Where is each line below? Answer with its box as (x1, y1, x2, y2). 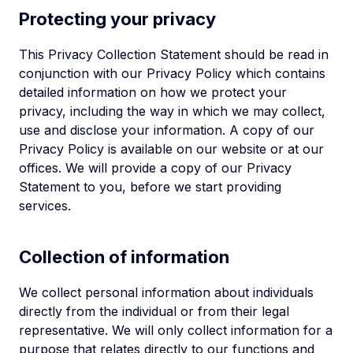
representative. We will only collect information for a (19, 322, 333, 338)
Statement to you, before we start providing (19, 179, 281, 195)
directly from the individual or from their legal (19, 303, 289, 319)
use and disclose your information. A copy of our (19, 122, 314, 138)
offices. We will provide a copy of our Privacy (19, 160, 292, 176)
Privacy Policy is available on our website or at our (19, 141, 324, 157)
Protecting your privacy (19, 9, 216, 29)
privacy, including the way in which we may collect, (19, 103, 325, 119)
